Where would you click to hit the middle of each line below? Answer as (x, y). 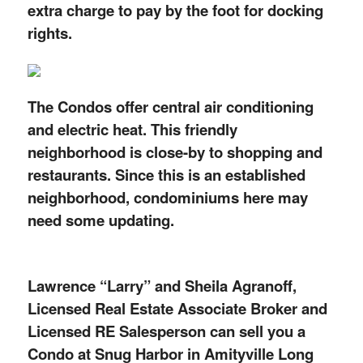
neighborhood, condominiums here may (167, 198)
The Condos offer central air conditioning (170, 107)
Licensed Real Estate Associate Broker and (177, 309)
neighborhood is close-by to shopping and (175, 152)
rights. (49, 32)
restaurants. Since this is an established (166, 175)
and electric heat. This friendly (132, 130)
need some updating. (100, 220)
